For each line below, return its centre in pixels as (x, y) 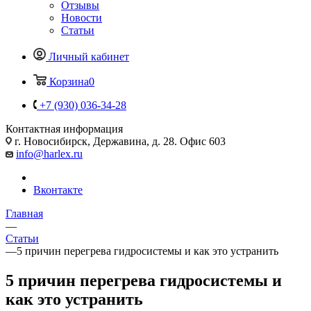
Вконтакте (58, 190)
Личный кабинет (89, 56)
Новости (82, 17)
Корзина (69, 81)
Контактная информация (64, 128)
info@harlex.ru (49, 153)
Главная (24, 213)
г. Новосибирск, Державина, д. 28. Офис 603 (120, 141)
